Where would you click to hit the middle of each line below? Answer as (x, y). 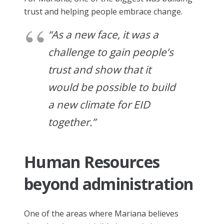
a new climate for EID (99, 104)
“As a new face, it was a (103, 34)
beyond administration (109, 183)
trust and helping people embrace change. (103, 11)
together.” (72, 122)
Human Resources (92, 161)
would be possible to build (112, 87)
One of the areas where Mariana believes (101, 213)
